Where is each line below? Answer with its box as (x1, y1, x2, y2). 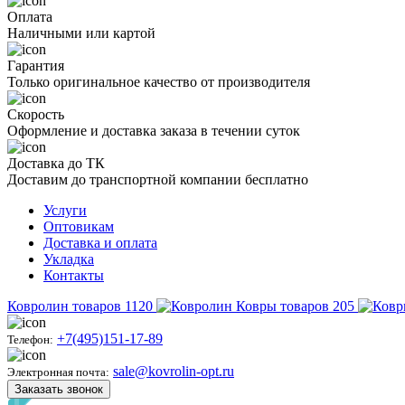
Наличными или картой (7, 25, 155, 42)
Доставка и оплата (43, 235, 157, 251)
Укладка (43, 251, 94, 268)
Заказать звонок (14, 382, 103, 397)
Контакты (43, 268, 104, 284)
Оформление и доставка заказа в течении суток (7, 123, 300, 139)
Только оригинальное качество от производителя (7, 74, 310, 90)
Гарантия (7, 58, 64, 74)
